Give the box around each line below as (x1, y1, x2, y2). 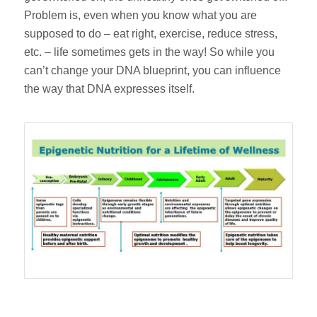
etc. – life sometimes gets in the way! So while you (23, 45, 275, 58)
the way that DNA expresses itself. (23, 82, 195, 95)
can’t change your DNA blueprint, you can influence (23, 64, 281, 76)
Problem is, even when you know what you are (23, 8, 257, 21)
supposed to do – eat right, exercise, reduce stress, (23, 27, 277, 40)
